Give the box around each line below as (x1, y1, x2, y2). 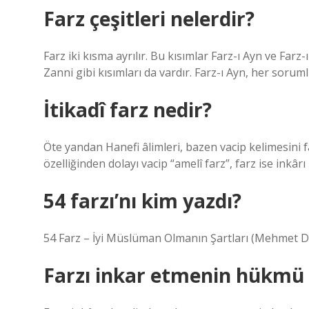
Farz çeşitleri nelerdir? (43, 6, 255, 32)
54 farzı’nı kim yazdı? (43, 188, 241, 214)
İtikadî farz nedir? (43, 97, 212, 123)
